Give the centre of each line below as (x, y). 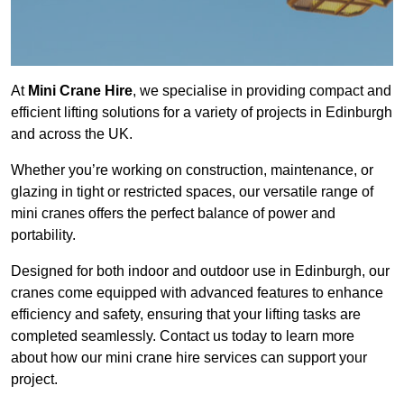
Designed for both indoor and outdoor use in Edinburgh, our (200, 271)
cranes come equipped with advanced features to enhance (197, 293)
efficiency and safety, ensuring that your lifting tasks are (186, 315)
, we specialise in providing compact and (262, 91)
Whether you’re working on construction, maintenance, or (192, 170)
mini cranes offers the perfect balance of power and (173, 214)
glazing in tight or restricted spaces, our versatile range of (192, 192)
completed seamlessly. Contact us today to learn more (183, 336)
